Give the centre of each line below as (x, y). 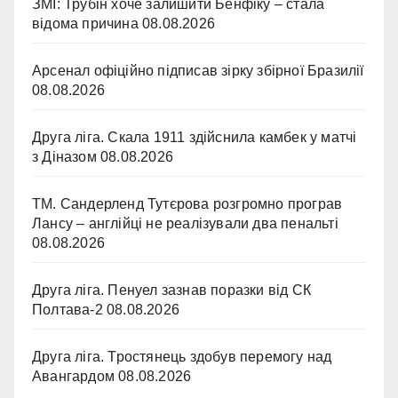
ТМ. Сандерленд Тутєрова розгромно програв (187, 204)
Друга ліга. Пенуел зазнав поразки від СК (172, 290)
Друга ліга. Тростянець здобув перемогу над (182, 357)
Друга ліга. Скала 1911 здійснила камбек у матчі (195, 137)
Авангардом (73, 376)
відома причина (85, 24)
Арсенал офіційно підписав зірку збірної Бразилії (198, 71)
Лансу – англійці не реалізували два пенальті (185, 223)
